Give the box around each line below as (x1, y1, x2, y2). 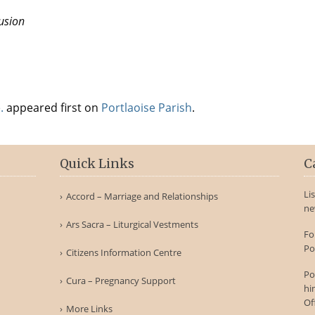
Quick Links (60, 156, 135, 172)
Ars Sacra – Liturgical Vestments (66, 218, 199, 231)
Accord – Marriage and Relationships (66, 190, 219, 202)
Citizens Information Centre (66, 246, 182, 259)
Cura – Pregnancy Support (66, 274, 176, 287)
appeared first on (4, 100, 101, 115)
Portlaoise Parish (101, 100, 192, 115)
